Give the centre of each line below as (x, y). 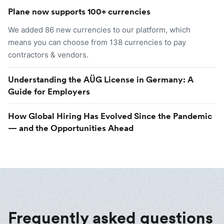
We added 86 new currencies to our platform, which (99, 29)
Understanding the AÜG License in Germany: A (101, 79)
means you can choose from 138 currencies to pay (97, 42)
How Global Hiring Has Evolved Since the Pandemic (110, 116)
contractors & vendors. (48, 54)
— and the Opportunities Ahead (71, 128)
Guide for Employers (49, 91)
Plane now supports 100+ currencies (79, 11)
